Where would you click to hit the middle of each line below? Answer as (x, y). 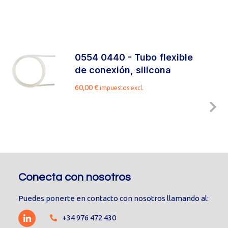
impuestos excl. (121, 88)
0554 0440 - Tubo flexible (134, 57)
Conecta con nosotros (75, 177)
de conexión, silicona (123, 70)
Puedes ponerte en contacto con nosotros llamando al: (114, 198)
